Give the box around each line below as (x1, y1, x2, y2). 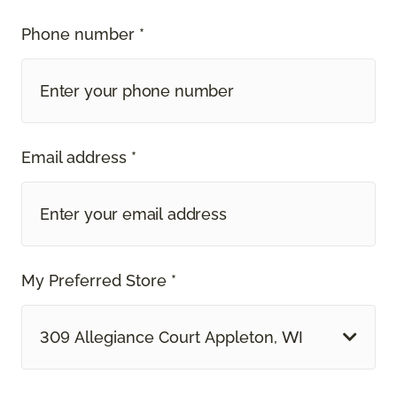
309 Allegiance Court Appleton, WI (40, 327, 303, 346)
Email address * (21, 147, 136, 167)
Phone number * (21, 24, 144, 43)
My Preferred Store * (21, 270, 176, 290)
